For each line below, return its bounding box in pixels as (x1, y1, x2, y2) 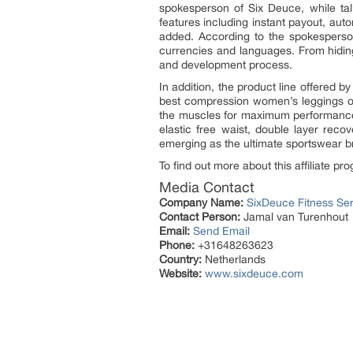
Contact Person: (159, 210, 240, 224)
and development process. (159, 58, 292, 72)
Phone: (159, 239, 195, 252)
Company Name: (159, 196, 243, 210)
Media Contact (159, 179, 255, 196)
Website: (159, 267, 202, 281)
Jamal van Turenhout (240, 210, 348, 224)
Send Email (193, 225, 250, 238)
